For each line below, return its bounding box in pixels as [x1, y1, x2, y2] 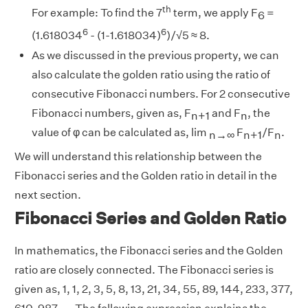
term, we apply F [173, 6, 258, 20]
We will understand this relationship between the [14, 149, 262, 163]
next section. [14, 188, 81, 201]
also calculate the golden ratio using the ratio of [32, 67, 270, 81]
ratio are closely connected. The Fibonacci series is [14, 263, 274, 276]
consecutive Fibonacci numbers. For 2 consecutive [32, 87, 290, 100]
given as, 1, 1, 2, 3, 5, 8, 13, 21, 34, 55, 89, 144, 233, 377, [14, 282, 293, 296]
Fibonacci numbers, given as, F [32, 106, 191, 120]
